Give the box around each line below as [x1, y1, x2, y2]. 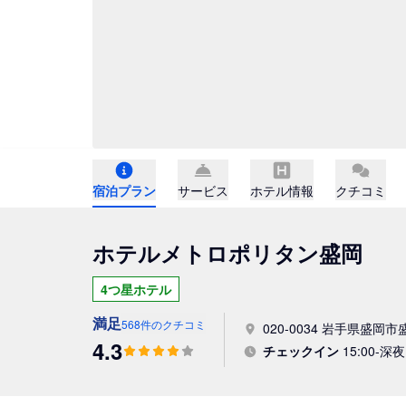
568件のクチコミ [121, 316, 206, 332]
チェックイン [263, 342, 339, 360]
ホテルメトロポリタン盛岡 [92, 237, 362, 268]
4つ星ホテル [101, 280, 171, 298]
